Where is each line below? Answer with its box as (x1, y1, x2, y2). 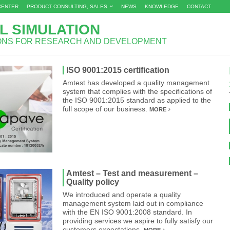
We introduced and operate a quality (63, 190, 181, 199)
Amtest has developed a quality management (63, 79, 209, 87)
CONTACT (187, 4, 211, 9)
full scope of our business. (63, 105, 149, 113)
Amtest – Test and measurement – (66, 169, 198, 178)
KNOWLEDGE (145, 4, 179, 9)
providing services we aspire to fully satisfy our (63, 217, 213, 225)
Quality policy (66, 178, 119, 186)
